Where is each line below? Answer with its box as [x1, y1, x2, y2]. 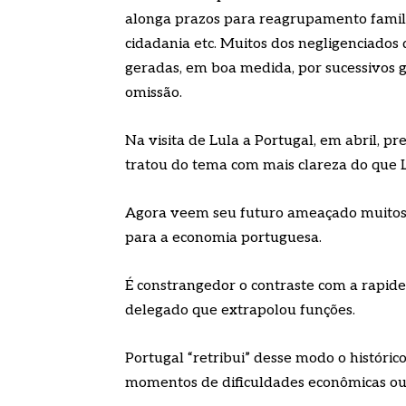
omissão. [125, 83, 182, 101]
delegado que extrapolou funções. [125, 301, 355, 319]
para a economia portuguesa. [125, 228, 322, 246]
